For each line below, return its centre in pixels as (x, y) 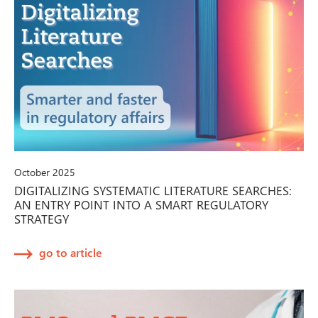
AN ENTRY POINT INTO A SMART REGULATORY (141, 205)
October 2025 (45, 172)
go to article (71, 253)
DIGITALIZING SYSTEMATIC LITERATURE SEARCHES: (153, 191)
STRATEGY (42, 219)
